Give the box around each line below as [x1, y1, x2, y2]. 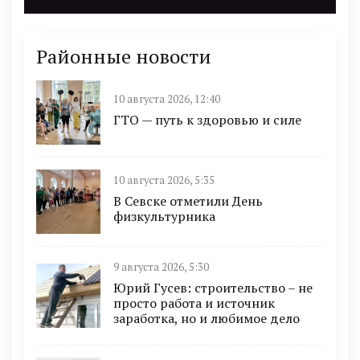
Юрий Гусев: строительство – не [113, 278, 313, 297]
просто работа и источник [113, 293, 275, 312]
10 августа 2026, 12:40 [113, 92, 220, 106]
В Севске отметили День [113, 192, 263, 211]
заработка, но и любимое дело [113, 309, 300, 327]
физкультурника [113, 207, 215, 226]
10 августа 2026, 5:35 [113, 174, 215, 188]
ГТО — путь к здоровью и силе [113, 110, 301, 129]
